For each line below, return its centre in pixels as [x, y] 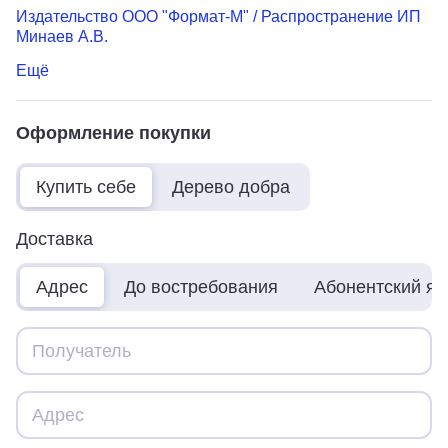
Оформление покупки [113, 132]
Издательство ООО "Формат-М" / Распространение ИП [218, 16]
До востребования [201, 286]
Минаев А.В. [62, 36]
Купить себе [86, 186]
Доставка [54, 238]
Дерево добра [231, 186]
